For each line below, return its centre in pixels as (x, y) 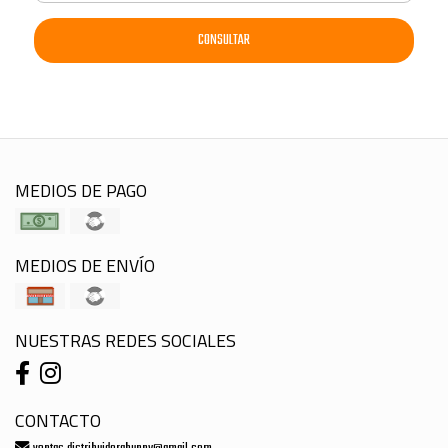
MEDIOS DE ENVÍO (85, 265)
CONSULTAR (223, 40)
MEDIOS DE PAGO (81, 190)
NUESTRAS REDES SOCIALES (125, 340)
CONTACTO (58, 420)
